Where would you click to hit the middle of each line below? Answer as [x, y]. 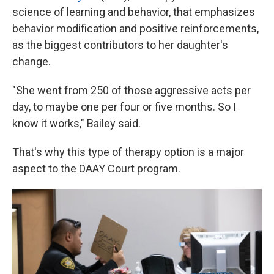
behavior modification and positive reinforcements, [135, 28]
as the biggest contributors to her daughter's [120, 45]
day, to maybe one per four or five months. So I [124, 106]
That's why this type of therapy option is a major [128, 152]
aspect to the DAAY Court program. [96, 168]
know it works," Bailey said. [76, 123]
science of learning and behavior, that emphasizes [134, 12]
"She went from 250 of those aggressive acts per [131, 90]
